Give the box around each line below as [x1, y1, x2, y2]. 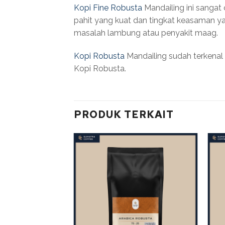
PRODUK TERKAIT [74, 107, 174, 121]
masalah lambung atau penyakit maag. [74, 28, 218, 38]
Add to [171, 157, 189, 164]
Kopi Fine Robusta [74, 3, 142, 13]
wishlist [169, 164, 190, 171]
